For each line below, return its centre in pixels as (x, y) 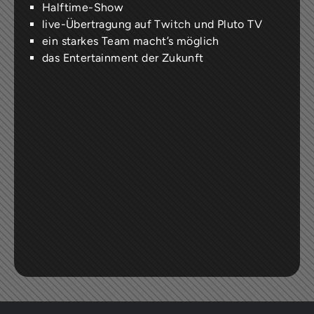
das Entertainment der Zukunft (123, 57)
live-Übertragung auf (98, 24)
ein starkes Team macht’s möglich (130, 41)
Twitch (173, 24)
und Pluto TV (226, 24)
